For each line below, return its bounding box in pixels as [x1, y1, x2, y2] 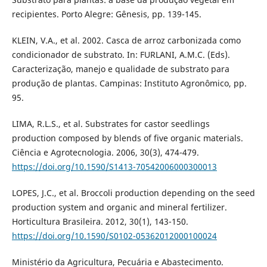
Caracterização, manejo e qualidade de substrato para [11, 63, 229, 75]
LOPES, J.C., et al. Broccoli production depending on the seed [11, 187, 255, 199]
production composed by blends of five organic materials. [11, 132, 243, 144]
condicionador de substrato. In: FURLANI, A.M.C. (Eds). [11, 49, 230, 61]
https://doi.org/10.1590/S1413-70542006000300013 [11, 161, 217, 173]
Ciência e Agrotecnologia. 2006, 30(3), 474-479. [11, 147, 199, 159]
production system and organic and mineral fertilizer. [11, 201, 227, 213]
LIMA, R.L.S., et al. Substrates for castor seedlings [11, 118, 210, 130]
